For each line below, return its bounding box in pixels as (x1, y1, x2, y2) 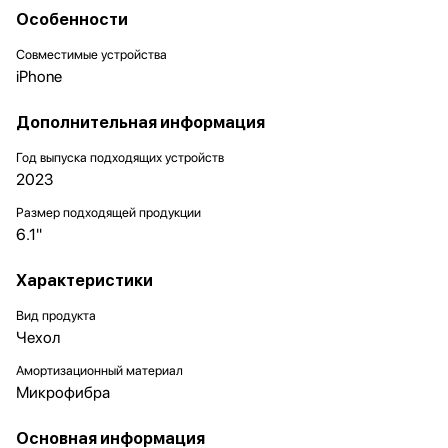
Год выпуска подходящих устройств (16, 150, 224, 165)
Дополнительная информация (16, 113, 265, 132)
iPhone (16, 67, 62, 86)
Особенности (16, 10, 128, 29)
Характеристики (16, 271, 153, 290)
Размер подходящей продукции (16, 205, 201, 220)
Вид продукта (16, 308, 96, 323)
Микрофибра (16, 383, 110, 402)
